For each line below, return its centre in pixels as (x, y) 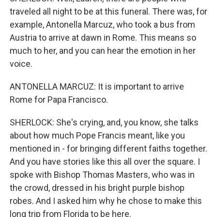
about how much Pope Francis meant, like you (97, 135)
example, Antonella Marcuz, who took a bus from (102, 24)
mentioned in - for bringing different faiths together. (108, 148)
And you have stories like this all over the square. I (105, 162)
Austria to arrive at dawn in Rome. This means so (103, 38)
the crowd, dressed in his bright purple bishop (97, 188)
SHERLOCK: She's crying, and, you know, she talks (104, 122)
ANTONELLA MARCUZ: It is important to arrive (97, 86)
